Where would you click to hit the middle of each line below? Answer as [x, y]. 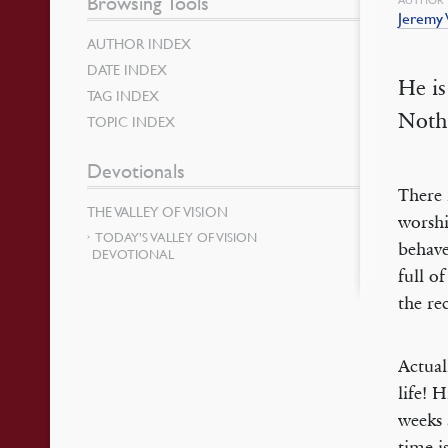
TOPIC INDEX [131, 121]
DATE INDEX [127, 69]
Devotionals [136, 171]
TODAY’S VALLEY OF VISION [176, 237]
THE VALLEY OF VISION [158, 211]
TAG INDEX [123, 95]
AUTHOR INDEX [139, 43]
